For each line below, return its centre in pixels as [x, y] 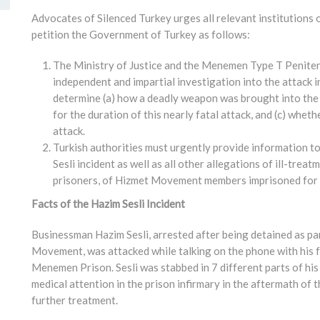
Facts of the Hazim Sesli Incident [108, 204]
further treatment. [75, 300]
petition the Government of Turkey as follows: [141, 34]
